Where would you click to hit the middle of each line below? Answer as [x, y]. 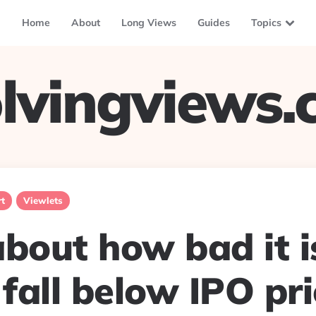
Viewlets [43, 200]
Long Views [148, 23]
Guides [213, 23]
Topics [266, 23]
